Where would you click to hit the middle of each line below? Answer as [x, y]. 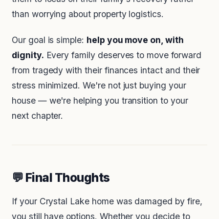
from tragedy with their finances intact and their [106, 70]
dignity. [28, 55]
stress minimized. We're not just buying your [99, 86]
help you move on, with [135, 40]
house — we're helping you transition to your [100, 101]
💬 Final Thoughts [61, 178]
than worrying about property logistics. [88, 14]
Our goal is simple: [49, 40]
